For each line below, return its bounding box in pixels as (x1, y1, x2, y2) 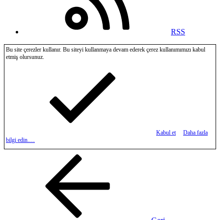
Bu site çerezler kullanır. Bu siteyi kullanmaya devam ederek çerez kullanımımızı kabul (6, 46, 205, 53)
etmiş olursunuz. (6, 53, 44, 60)
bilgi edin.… (6, 136, 35, 143)
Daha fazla (183, 129, 208, 136)
